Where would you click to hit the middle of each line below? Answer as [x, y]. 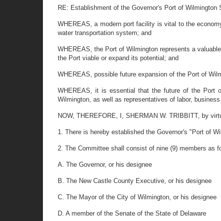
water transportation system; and [105, 33]
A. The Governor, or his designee [105, 165]
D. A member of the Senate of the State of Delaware [132, 213]
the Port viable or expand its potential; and [118, 58]
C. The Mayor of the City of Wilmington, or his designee [137, 197]
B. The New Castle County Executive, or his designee [135, 181]
